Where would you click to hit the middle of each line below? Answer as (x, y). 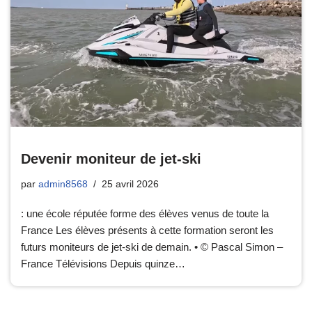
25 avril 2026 (130, 184)
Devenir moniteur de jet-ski (111, 158)
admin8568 (63, 184)
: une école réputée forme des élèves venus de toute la (145, 213)
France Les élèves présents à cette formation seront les (147, 230)
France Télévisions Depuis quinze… (104, 263)
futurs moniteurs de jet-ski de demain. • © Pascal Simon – (152, 247)
